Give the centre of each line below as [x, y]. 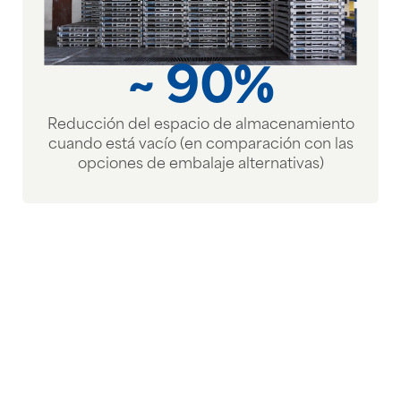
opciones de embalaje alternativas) [200, 165]
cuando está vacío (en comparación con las [200, 145]
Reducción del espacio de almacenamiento [200, 126]
